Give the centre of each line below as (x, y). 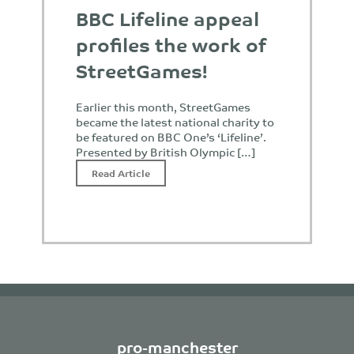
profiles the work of (171, 44)
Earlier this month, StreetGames (163, 107)
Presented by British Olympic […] (166, 152)
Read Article (121, 173)
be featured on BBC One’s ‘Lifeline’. (171, 137)
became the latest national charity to (175, 122)
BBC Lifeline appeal (168, 18)
